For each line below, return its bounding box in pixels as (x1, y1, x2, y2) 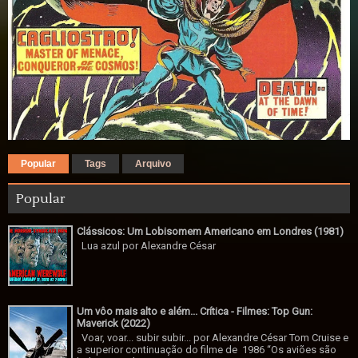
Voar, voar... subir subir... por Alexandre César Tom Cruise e (77, 331, 349, 344)
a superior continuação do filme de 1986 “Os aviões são (77, 343, 337, 356)
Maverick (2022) (77, 317, 151, 329)
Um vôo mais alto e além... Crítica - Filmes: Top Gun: (77, 305, 313, 317)
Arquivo (135, 158, 171, 169)
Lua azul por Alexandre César (77, 239, 217, 252)
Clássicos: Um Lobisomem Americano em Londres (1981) (77, 225, 344, 237)
